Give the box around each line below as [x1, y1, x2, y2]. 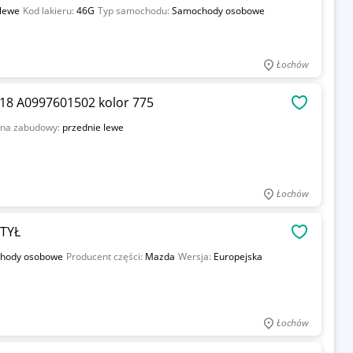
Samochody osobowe [171, 4, 265, 17]
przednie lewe [61, 121, 124, 134]
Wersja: [177, 250, 214, 263]
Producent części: [65, 250, 145, 263]
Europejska [213, 250, 262, 263]
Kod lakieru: [22, 4, 76, 17]
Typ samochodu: [97, 4, 172, 17]
